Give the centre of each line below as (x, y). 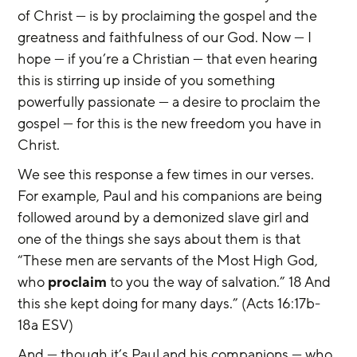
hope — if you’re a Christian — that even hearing (169, 59)
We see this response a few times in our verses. (168, 175)
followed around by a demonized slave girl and (165, 218)
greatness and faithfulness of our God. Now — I (167, 37)
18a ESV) (46, 325)
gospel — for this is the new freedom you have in (171, 124)
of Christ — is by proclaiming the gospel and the (169, 16)
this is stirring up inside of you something (148, 80)
